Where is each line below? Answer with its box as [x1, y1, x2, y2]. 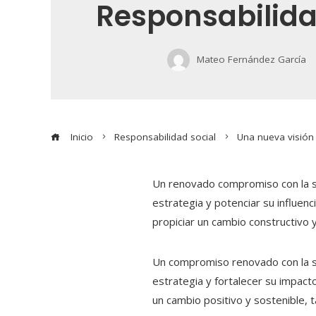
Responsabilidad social [114, 130, 216, 143]
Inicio [68, 130, 93, 143]
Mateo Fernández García [197, 52, 306, 66]
